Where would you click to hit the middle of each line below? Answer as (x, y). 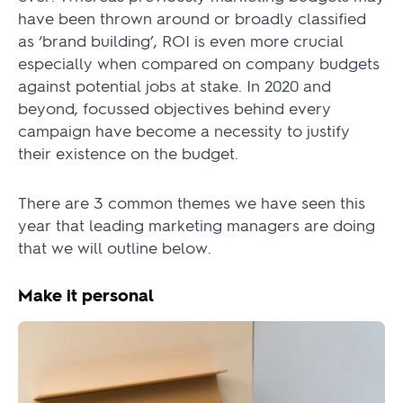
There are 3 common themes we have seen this (192, 201)
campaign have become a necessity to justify (184, 130)
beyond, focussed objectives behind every (175, 107)
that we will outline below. (117, 246)
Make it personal (86, 294)
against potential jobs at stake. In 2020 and (175, 85)
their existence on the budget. (128, 152)
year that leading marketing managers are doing (197, 224)
